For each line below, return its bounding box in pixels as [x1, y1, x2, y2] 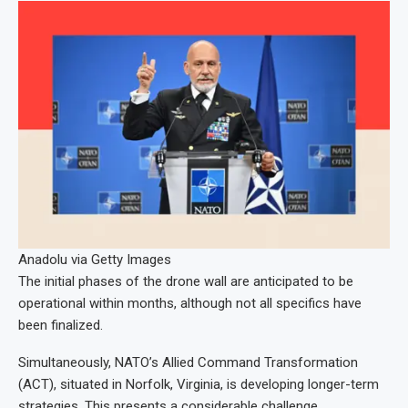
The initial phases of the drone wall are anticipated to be [18, 272, 353, 290]
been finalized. [18, 316, 103, 333]
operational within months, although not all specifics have [18, 294, 362, 311]
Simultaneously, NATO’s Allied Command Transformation [18, 353, 358, 371]
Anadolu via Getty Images [18, 250, 171, 268]
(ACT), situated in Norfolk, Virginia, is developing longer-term [18, 375, 379, 393]
